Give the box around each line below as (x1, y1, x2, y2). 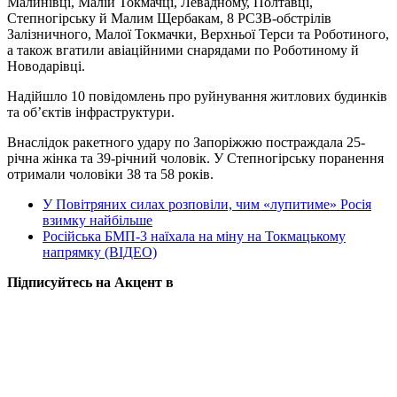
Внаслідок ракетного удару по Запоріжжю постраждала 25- (7, 134, 365, 150)
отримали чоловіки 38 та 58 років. (7, 166, 214, 182)
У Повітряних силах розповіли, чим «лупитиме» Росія (43, 196, 371, 212)
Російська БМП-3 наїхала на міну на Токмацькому (43, 228, 346, 244)
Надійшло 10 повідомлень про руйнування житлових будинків (7, 88, 387, 104)
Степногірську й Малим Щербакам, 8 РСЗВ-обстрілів (7, 10, 331, 26)
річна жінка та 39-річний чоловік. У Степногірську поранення (7, 150, 384, 166)
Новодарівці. (7, 58, 85, 74)
